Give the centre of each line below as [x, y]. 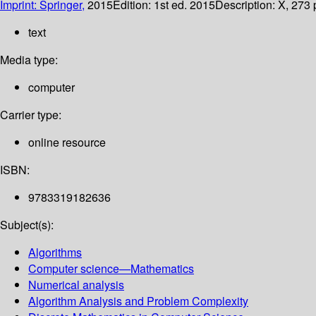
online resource [67, 142]
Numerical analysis [76, 285]
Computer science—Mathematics [111, 269]
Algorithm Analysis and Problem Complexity [138, 301]
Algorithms [55, 253]
